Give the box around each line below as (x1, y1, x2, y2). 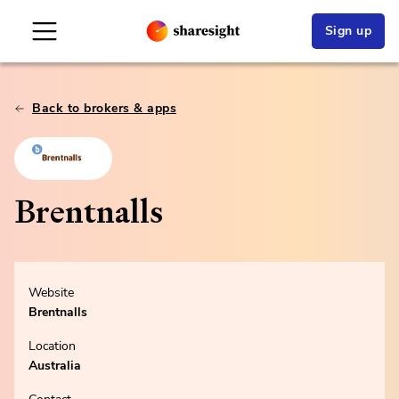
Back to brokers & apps (32, 100, 176, 117)
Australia (28, 357, 81, 374)
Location (28, 338, 76, 354)
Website (28, 284, 74, 301)
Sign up (324, 22, 371, 39)
